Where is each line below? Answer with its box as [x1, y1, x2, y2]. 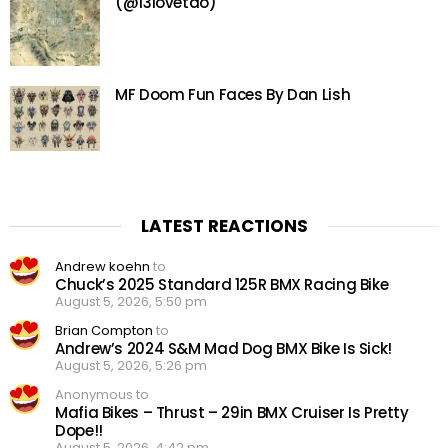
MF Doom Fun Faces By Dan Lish [115, 83, 351, 105]
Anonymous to [55, 385, 149, 405]
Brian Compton [55, 321, 153, 341]
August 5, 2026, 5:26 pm [55, 356, 207, 376]
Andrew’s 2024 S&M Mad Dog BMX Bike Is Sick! [55, 338, 392, 360]
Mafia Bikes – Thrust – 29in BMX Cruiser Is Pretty [55, 402, 409, 424]
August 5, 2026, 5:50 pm [55, 292, 207, 312]
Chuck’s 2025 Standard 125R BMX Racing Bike [55, 274, 389, 296]
